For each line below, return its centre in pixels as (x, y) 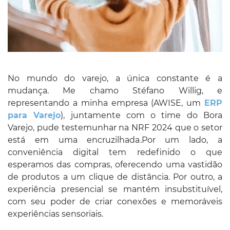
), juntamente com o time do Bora (142, 115)
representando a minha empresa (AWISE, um (106, 103)
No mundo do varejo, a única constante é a (115, 78)
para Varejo (34, 115)
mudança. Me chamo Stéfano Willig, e (115, 90)
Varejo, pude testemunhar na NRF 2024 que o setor (115, 127)
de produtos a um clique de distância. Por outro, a (115, 177)
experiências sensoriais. (55, 214)
